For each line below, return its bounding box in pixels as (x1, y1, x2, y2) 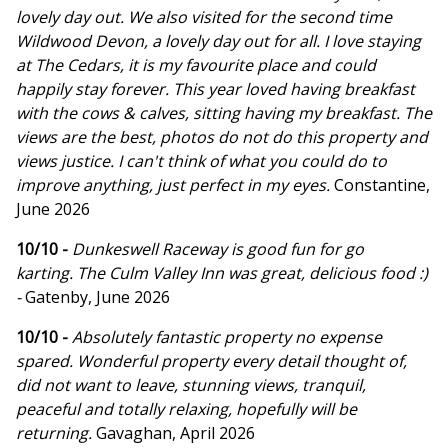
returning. (16, 422, 96, 445)
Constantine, (334, 174, 430, 197)
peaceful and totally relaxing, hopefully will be (16, 398, 357, 421)
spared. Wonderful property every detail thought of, (16, 350, 407, 373)
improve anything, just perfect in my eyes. (16, 174, 334, 197)
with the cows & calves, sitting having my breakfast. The (16, 102, 432, 125)
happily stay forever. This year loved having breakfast (16, 78, 415, 101)
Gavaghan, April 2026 (96, 422, 255, 445)
